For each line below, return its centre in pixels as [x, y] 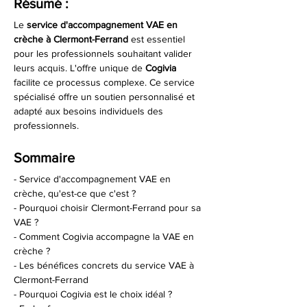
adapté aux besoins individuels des [90, 111]
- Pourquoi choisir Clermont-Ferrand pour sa [109, 208]
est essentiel [158, 39]
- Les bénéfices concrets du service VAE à [105, 265]
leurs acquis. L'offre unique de [79, 68]
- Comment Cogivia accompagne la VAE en [105, 236]
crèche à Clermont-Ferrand [71, 39]
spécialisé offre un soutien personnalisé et [106, 97]
